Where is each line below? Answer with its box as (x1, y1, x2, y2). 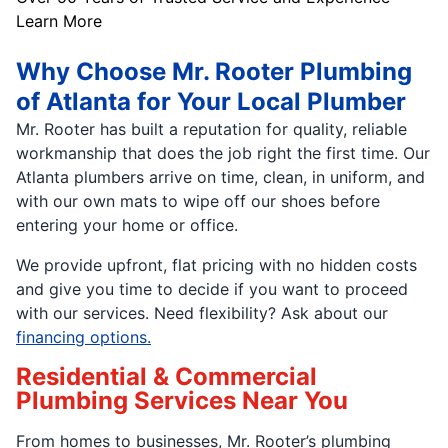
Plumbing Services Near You (16, 386, 348, 415)
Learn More (16, 11, 102, 31)
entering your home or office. (16, 215, 238, 235)
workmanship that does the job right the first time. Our (16, 143, 430, 163)
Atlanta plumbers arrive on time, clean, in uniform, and (16, 167, 425, 187)
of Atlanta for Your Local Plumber (16, 87, 406, 116)
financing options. (16, 327, 151, 347)
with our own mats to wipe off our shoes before (16, 191, 380, 211)
